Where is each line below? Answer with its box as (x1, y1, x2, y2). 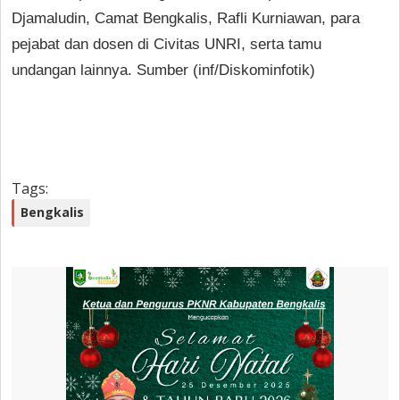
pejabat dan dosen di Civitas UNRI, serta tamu (12, 35, 321, 53)
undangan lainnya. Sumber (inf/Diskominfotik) (12, 61, 320, 79)
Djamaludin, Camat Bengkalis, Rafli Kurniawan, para (12, 9, 360, 27)
